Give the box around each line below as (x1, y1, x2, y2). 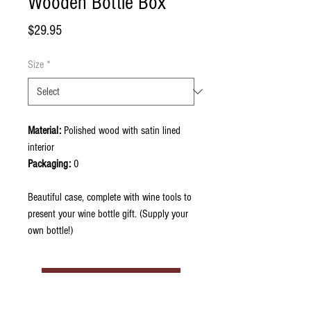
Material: (28, 124, 61, 137)
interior (28, 141, 54, 153)
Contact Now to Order (57, 276, 162, 289)
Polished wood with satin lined (61, 124, 180, 137)
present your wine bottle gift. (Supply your (28, 208, 188, 220)
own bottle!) (28, 224, 76, 237)
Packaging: (28, 158, 71, 170)
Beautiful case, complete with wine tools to (28, 191, 192, 203)
